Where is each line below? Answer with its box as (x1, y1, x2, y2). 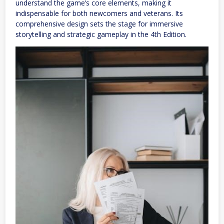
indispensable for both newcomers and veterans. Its (15, 8, 183, 18)
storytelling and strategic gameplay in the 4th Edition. (15, 29, 186, 39)
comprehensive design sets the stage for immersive (15, 18, 183, 28)
